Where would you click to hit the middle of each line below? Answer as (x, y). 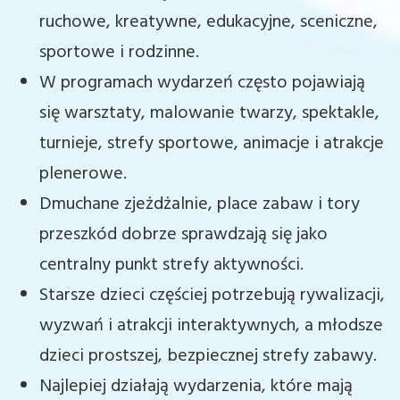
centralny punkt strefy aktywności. (171, 265)
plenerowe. (83, 174)
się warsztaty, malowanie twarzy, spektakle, (209, 113)
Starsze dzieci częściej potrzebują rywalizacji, (212, 296)
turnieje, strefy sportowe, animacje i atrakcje (212, 144)
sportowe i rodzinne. (119, 53)
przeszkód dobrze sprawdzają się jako (183, 235)
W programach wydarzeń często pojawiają (202, 83)
